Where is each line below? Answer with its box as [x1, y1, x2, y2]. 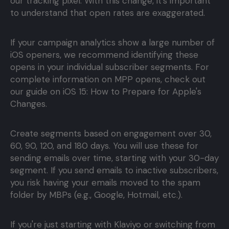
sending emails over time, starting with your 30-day [10, 152, 219, 164]
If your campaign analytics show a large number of [10, 37, 215, 49]
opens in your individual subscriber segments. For [10, 61, 209, 73]
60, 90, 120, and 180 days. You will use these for [10, 140, 198, 152]
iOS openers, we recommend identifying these [10, 49, 198, 61]
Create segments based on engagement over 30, [10, 128, 212, 140]
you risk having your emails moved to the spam [10, 177, 200, 189]
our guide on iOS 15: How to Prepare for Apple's [10, 86, 201, 98]
